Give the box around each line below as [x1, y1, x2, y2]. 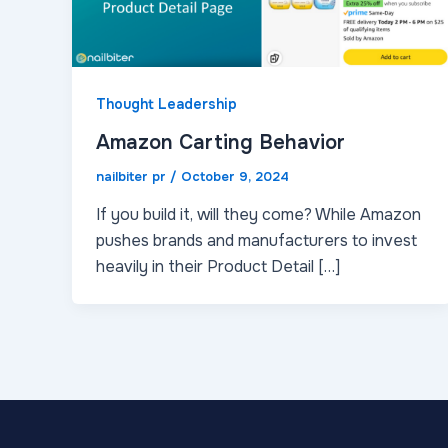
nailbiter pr [96, 168, 170, 186]
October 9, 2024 [181, 168, 289, 186]
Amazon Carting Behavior [96, 130, 345, 156]
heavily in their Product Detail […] [96, 255, 340, 277]
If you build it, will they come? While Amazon [96, 203, 421, 225]
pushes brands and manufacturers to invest [96, 229, 417, 251]
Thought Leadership [96, 95, 237, 114]
